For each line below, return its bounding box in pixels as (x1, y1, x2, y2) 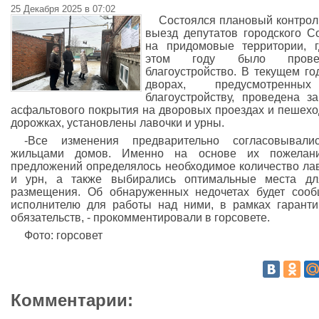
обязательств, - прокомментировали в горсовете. (11, 211, 270, 224)
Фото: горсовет (24, 229, 103, 241)
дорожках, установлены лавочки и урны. (11, 117, 224, 129)
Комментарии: (11, 291, 133, 310)
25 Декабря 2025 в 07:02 (11, 4, 115, 14)
